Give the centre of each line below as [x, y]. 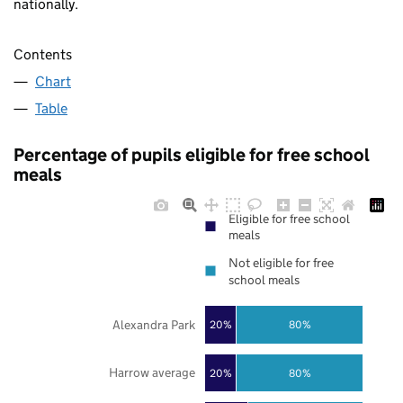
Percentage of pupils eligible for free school [192, 155]
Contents [43, 55]
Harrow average [152, 373]
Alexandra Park [154, 325]
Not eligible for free [281, 263]
